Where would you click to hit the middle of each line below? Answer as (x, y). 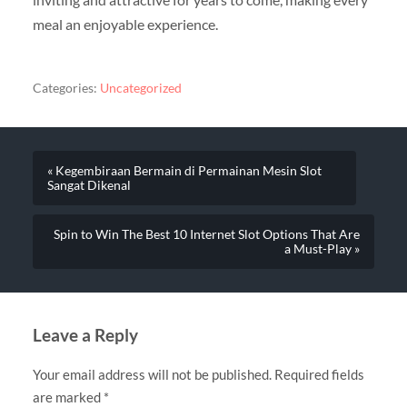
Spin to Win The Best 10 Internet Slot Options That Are (207, 235)
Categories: (65, 89)
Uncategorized (140, 89)
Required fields (319, 375)
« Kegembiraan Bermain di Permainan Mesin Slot (184, 171)
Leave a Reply (85, 335)
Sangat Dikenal (89, 186)
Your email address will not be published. (152, 375)
